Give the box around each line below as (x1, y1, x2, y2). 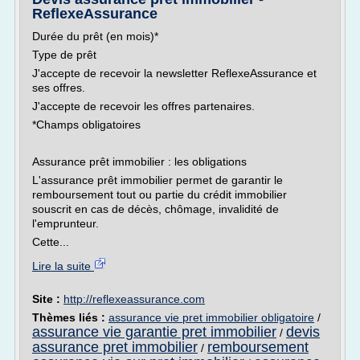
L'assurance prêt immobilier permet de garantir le (32, 174, 283, 186)
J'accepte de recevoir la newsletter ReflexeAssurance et (32, 67, 317, 80)
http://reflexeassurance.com (63, 292, 205, 305)
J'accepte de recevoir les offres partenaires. (32, 100, 255, 112)
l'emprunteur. (32, 217, 99, 230)
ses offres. (32, 81, 85, 94)
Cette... (32, 235, 69, 248)
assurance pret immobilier (32, 339, 198, 355)
